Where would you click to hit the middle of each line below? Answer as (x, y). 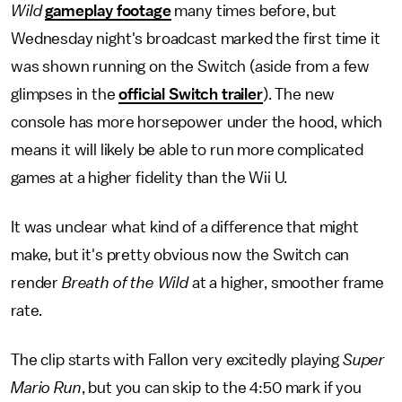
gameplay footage (108, 11)
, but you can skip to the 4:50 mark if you (221, 388)
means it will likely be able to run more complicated (187, 150)
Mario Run (46, 388)
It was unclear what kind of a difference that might (185, 227)
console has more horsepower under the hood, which (197, 122)
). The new (299, 94)
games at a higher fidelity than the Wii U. (149, 178)
